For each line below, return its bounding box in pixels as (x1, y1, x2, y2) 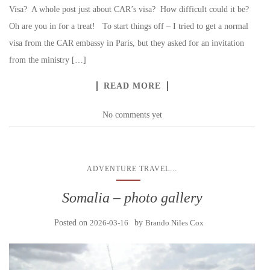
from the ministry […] (9, 55, 86, 64)
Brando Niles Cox (145, 218, 204, 227)
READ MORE (103, 81, 161, 90)
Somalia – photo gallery (61, 190, 202, 206)
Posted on (54, 218, 90, 227)
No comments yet (102, 110, 162, 119)
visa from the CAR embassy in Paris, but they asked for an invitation (9, 39, 244, 48)
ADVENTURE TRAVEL (87, 165, 170, 173)
